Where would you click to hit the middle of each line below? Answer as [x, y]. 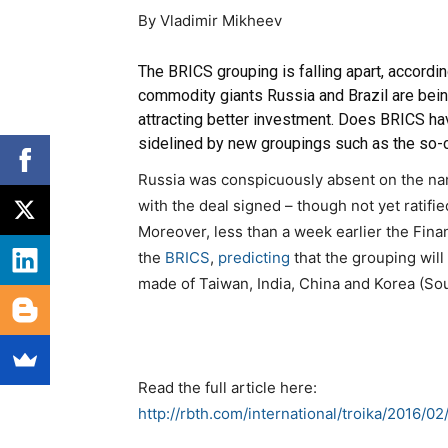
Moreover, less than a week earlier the [273, 232]
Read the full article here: [227, 388]
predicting [254, 258]
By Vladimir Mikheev [210, 21]
